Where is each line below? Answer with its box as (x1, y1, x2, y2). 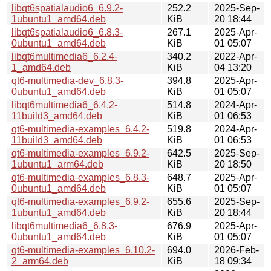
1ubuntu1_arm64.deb (11, 158, 103, 169)
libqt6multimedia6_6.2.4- (11, 51, 117, 62)
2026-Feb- (214, 244, 259, 255)
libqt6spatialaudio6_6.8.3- (11, 27, 123, 38)
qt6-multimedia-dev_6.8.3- (11, 75, 123, 86)
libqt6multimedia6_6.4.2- (11, 99, 117, 110)
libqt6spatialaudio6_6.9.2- (11, 2, 123, 13)
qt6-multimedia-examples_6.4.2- (11, 123, 149, 134)
